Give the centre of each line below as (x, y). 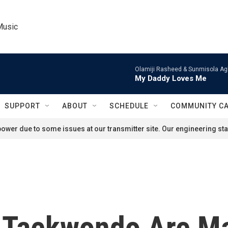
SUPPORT (22, 106)
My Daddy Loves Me (171, 78)
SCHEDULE (129, 106)
